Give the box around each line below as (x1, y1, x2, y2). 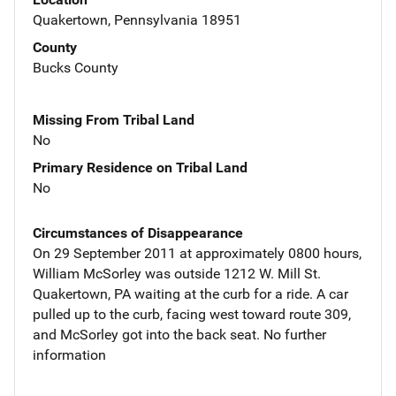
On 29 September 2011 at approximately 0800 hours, (33, 244, 362, 262)
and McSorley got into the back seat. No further (33, 325, 326, 343)
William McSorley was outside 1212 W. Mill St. (33, 264, 321, 282)
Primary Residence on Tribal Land (33, 158, 247, 176)
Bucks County (33, 58, 118, 76)
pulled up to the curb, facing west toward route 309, (33, 305, 351, 323)
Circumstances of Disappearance (33, 224, 243, 241)
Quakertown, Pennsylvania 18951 (33, 11, 241, 28)
